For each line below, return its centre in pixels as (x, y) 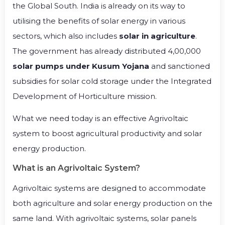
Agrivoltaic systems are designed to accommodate (109, 188)
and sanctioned (180, 66)
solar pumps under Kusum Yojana (81, 66)
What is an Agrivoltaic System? (76, 168)
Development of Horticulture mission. (85, 96)
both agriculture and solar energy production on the (113, 203)
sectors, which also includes (66, 36)
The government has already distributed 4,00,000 (107, 51)
